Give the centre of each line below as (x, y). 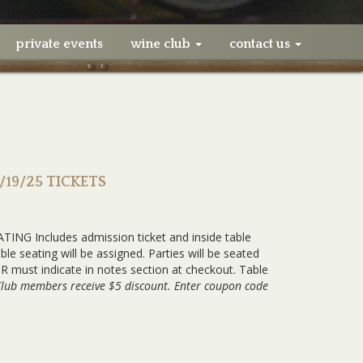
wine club (162, 44)
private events (59, 44)
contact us (261, 44)
